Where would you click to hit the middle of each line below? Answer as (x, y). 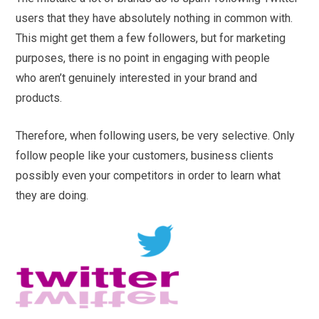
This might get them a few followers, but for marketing (151, 38)
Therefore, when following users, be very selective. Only (156, 135)
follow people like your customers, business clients (145, 155)
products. (39, 98)
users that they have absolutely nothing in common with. (155, 18)
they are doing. (52, 195)
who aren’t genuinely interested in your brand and (137, 78)
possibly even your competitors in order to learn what (148, 175)
